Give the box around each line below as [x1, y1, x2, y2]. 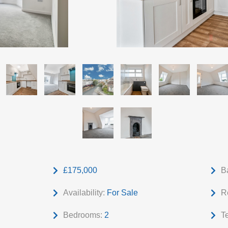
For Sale [104, 188, 138, 197]
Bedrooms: [63, 211, 102, 219]
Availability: [63, 188, 105, 197]
